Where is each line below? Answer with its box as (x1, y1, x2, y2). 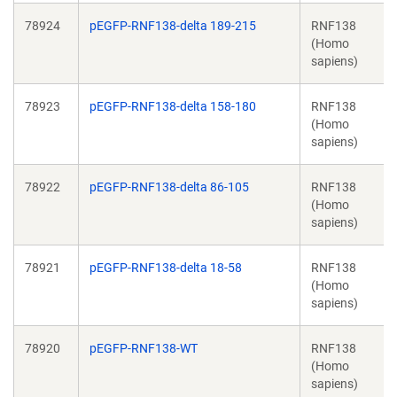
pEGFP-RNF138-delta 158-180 (90, 99, 256, 113)
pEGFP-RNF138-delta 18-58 (90, 261, 242, 275)
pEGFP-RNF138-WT (90, 341, 198, 355)
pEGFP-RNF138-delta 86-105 (90, 180, 249, 194)
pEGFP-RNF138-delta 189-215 (90, 19, 256, 33)
